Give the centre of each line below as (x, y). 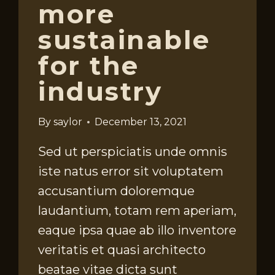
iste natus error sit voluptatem (131, 172)
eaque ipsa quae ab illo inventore (137, 230)
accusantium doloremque (117, 191)
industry (100, 92)
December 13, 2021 (140, 122)
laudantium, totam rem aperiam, (137, 211)
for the (89, 66)
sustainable (124, 40)
